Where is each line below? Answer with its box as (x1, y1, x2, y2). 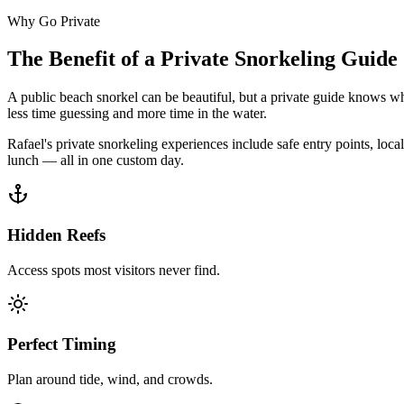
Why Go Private (7, 13, 100, 29)
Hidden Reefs (7, 225, 106, 245)
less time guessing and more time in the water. (7, 106, 267, 122)
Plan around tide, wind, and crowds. (7, 372, 213, 388)
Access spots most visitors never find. (7, 262, 220, 278)
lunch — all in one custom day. (7, 152, 184, 169)
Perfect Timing (7, 335, 116, 354)
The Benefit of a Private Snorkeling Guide (7, 47, 398, 71)
